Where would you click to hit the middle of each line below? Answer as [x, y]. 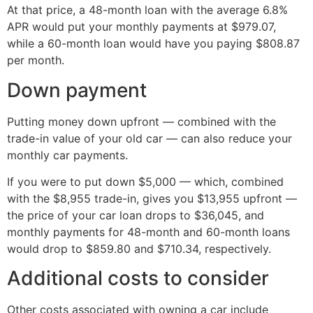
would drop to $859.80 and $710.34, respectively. [139, 249]
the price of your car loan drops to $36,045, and [136, 216]
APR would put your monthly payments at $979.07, [141, 27]
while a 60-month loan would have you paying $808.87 [153, 44]
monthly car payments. [67, 155]
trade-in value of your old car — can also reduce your [150, 138]
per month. [36, 60]
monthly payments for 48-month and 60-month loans [148, 232]
